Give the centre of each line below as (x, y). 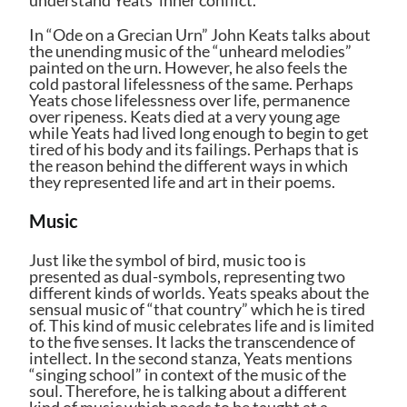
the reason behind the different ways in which (189, 165)
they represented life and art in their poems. (183, 181)
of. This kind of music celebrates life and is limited (202, 325)
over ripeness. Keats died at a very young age (185, 116)
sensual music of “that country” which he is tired (198, 308)
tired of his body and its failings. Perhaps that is (194, 149)
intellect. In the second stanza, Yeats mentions (191, 357)
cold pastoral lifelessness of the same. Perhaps (192, 83)
